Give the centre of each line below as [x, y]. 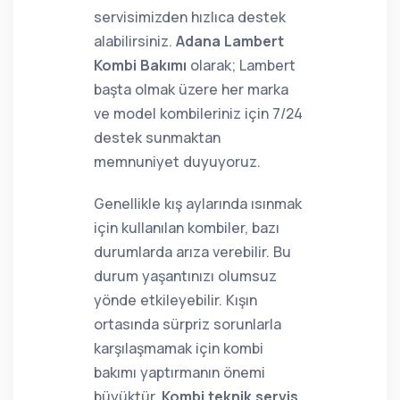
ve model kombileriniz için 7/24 [198, 113]
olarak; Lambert [241, 65]
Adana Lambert [230, 41]
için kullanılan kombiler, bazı [187, 228]
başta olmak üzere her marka [191, 89]
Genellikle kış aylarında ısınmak [198, 204]
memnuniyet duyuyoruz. [177, 162]
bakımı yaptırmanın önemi [179, 372]
